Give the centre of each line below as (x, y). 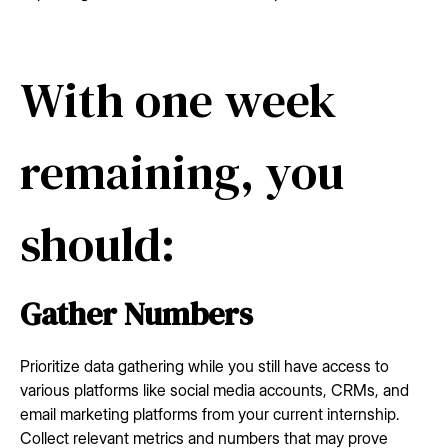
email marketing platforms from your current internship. (210, 413)
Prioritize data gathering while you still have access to (204, 365)
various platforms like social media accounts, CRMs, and (214, 389)
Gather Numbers (136, 313)
